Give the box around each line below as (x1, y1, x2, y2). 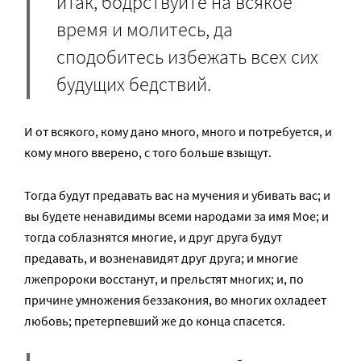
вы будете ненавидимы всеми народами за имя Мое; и (24, 207, 329, 224)
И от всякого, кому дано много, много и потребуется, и (24, 122, 332, 139)
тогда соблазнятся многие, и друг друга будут (24, 228, 282, 245)
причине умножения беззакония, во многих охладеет (24, 291, 326, 308)
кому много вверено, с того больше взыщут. (24, 143, 272, 160)
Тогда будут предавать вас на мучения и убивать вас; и (24, 186, 330, 203)
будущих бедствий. (56, 71, 211, 97)
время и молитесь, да (56, 16, 233, 42)
